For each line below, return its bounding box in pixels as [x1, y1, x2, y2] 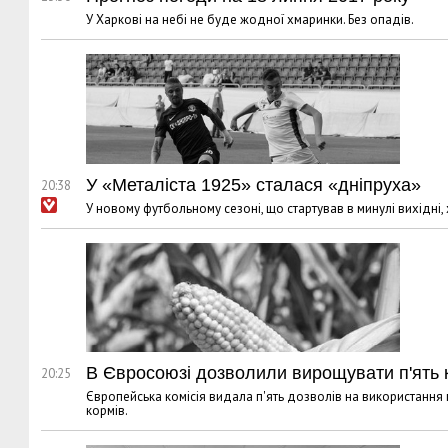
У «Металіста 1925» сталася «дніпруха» [86, 174, 421, 195]
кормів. [86, 402, 128, 420]
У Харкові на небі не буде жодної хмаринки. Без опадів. [86, 10, 414, 28]
